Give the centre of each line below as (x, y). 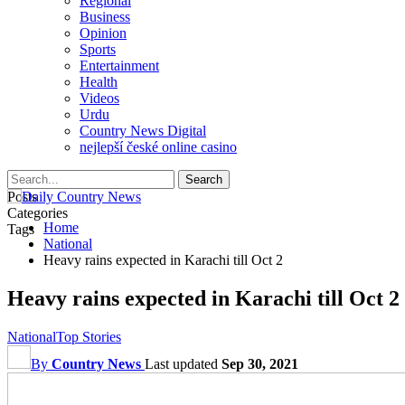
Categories (38, 213)
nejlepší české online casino (158, 147)
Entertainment (119, 66)
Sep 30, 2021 (260, 363)
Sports (98, 49)
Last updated (183, 363)
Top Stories (89, 336)
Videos (99, 98)
